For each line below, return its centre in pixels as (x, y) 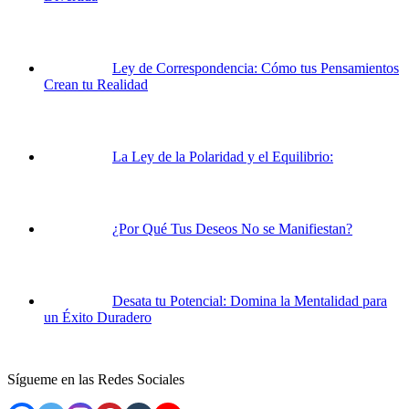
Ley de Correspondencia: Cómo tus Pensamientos (256, 68)
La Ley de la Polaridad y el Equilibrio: (223, 156)
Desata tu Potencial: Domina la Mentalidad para (250, 300)
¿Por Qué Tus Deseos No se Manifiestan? (232, 228)
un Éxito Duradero (98, 317)
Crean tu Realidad (96, 84)
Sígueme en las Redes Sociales (96, 379)
